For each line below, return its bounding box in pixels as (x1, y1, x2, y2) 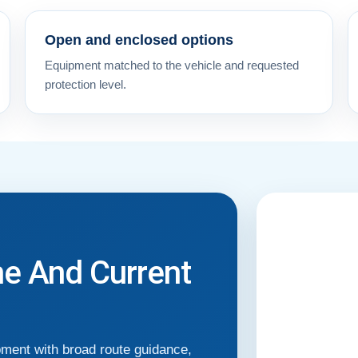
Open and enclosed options (44, 31, 233, 48)
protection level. (44, 77, 126, 91)
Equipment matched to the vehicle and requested (44, 58, 299, 72)
